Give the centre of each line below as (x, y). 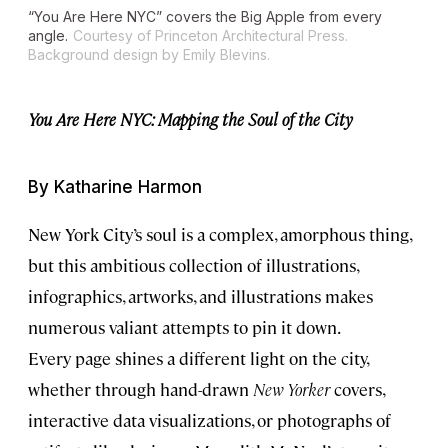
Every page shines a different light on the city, (198, 357)
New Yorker (291, 388)
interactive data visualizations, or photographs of (209, 419)
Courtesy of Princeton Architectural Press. (210, 35)
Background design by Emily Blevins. (149, 54)
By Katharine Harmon (115, 186)
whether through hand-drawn (140, 388)
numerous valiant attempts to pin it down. (184, 326)
